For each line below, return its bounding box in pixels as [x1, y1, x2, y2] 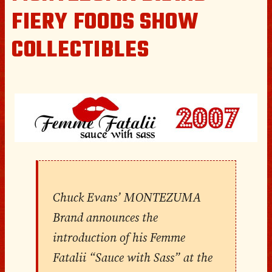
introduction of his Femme [52, 228, 185, 246]
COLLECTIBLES [11, 33, 149, 68]
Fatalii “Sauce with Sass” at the [52, 248, 212, 266]
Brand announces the [52, 208, 158, 226]
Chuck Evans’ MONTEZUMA [52, 188, 202, 206]
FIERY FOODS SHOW [11, 5, 199, 40]
